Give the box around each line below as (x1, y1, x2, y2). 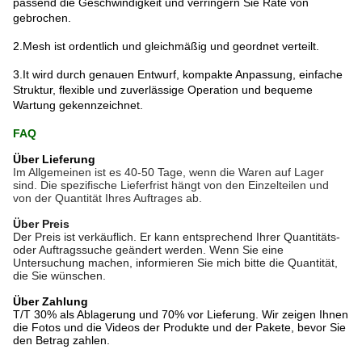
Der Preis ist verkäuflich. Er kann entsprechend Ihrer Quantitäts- (13, 230, 340, 244)
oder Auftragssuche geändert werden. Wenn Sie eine (13, 243, 284, 257)
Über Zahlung (13, 295, 88, 309)
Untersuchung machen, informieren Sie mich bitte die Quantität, (13, 256, 338, 270)
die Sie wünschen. (13, 269, 106, 283)
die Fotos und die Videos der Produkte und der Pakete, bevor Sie (13, 321, 346, 335)
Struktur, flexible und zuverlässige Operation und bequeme (13, 83, 313, 97)
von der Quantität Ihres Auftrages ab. (13, 192, 202, 205)
